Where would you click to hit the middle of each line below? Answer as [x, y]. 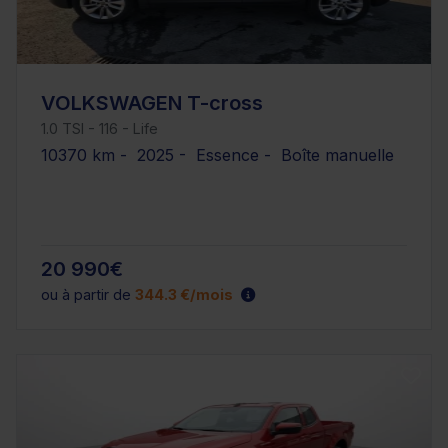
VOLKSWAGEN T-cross [152, 103]
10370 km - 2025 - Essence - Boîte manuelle [217, 155]
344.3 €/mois [184, 294]
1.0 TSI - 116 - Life [99, 129]
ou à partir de [88, 294]
